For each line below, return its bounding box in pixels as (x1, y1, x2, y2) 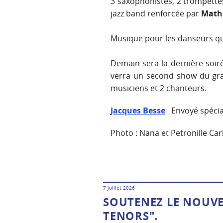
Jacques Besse (111, 105, 165, 116)
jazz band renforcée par (111, 8, 199, 19)
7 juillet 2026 (103, 185, 135, 192)
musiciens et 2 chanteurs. (111, 83, 207, 94)
